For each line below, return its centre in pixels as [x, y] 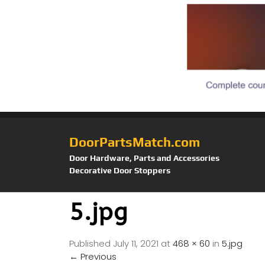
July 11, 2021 [136, 243]
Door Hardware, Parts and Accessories [144, 158]
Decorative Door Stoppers [120, 170]
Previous [97, 256]
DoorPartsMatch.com [135, 142]
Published [91, 243]
